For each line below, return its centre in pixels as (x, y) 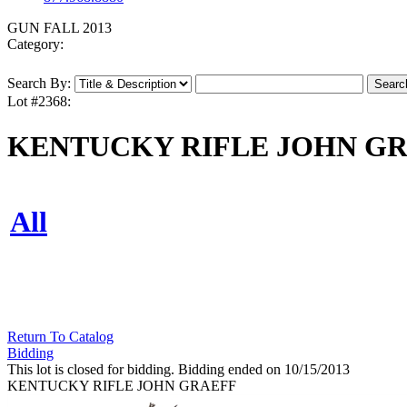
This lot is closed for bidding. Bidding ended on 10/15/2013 (179, 370)
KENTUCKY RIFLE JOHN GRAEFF (122, 386)
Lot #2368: (39, 102)
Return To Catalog (60, 337)
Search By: (39, 84)
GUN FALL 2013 (60, 28)
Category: (35, 45)
